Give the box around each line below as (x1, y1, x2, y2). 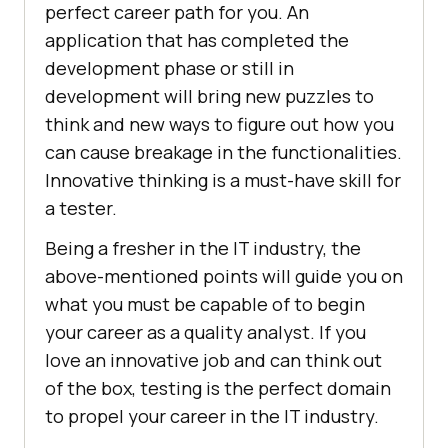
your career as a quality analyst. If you (45, 320, 366, 345)
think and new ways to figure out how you (45, 112, 394, 137)
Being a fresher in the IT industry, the (45, 236, 361, 261)
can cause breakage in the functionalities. (45, 140, 402, 165)
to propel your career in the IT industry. (45, 404, 379, 429)
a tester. (45, 196, 117, 221)
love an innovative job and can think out (45, 348, 382, 373)
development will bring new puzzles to (45, 84, 374, 109)
